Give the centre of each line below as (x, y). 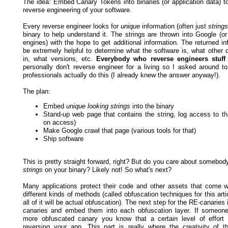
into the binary (152, 106)
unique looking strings (98, 106)
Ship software (63, 138)
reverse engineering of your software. (77, 10)
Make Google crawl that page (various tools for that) (120, 130)
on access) (60, 122)
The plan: (37, 91)
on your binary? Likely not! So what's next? (107, 169)
